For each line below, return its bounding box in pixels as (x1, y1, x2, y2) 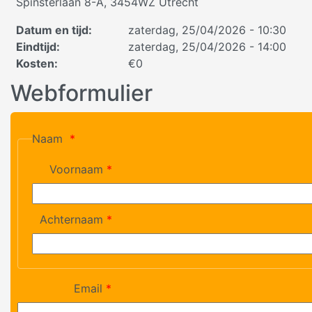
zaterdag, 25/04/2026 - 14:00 (127, 40, 286, 54)
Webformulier (10, 79, 153, 107)
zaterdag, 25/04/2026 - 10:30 (127, 23, 286, 37)
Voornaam (49, 162, 104, 176)
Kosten (16, 56, 54, 70)
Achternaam (40, 212, 104, 226)
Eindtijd (16, 40, 56, 54)
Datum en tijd (16, 23, 88, 37)
